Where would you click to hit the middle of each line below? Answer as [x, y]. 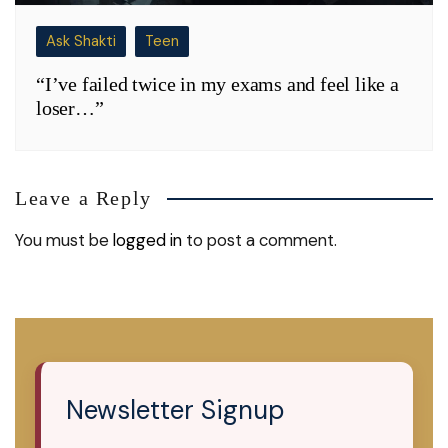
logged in [147, 239]
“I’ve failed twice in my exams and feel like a [217, 83]
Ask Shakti [81, 40]
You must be [64, 239]
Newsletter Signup [175, 409]
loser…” [70, 107]
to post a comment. [259, 239]
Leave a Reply [83, 197]
